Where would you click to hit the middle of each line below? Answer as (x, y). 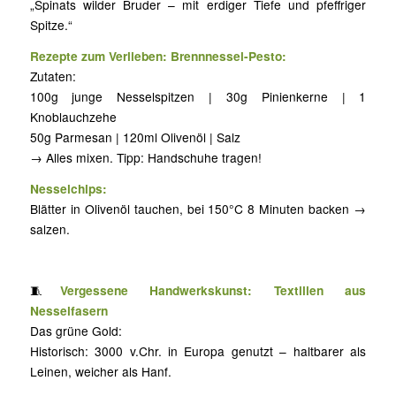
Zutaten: (53, 76)
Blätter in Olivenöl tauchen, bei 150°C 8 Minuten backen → (198, 208)
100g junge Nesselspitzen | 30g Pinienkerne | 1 (198, 97)
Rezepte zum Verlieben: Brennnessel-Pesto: (158, 56)
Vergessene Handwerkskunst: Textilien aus (213, 290)
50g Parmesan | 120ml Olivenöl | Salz (135, 137)
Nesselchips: (68, 188)
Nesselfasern (69, 311)
